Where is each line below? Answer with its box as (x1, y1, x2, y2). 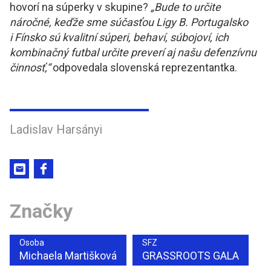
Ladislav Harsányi (10, 122, 102, 137)
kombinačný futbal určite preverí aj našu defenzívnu (10, 46, 256, 59)
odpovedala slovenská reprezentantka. (53, 61, 237, 74)
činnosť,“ (10, 61, 53, 74)
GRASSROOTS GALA (142, 249, 239, 263)
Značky (10, 200, 73, 223)
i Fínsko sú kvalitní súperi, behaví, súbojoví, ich (10, 31, 229, 44)
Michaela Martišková (19, 249, 117, 263)
